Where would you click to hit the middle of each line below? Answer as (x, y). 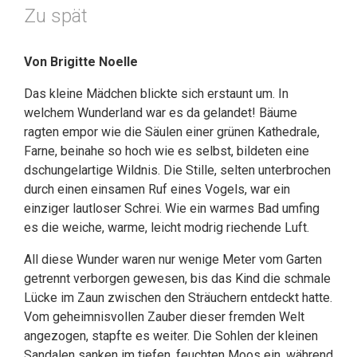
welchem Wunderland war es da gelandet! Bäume (161, 113)
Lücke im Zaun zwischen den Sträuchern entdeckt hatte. (178, 298)
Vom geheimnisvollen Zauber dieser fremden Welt (164, 317)
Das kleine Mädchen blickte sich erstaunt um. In (156, 94)
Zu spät (56, 16)
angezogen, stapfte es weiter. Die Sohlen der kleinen (171, 336)
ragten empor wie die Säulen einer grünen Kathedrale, (172, 132)
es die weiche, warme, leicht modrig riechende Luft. (167, 228)
